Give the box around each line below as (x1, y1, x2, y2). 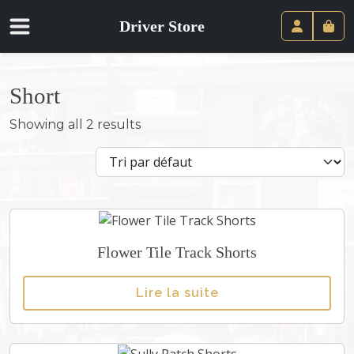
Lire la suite (135, 284, 219, 300)
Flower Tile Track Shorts (97, 243, 257, 261)
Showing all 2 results (9, 117, 141, 132)
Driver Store (119, 17, 205, 35)
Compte (296, 36, 343, 53)
